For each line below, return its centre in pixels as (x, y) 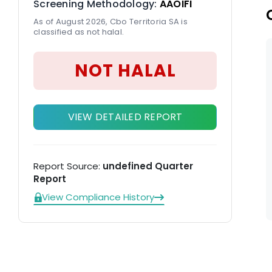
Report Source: (68, 166)
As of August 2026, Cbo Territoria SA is (110, 22)
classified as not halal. (79, 32)
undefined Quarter (148, 166)
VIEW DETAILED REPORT (125, 117)
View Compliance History (98, 197)
